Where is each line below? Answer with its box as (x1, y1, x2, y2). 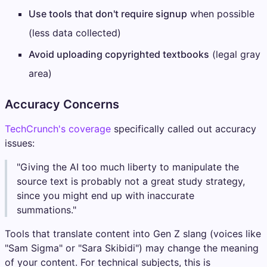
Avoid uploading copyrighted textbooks (29, 48, 209, 60)
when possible (187, 7, 254, 20)
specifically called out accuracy (111, 122, 256, 135)
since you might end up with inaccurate (17, 189, 194, 201)
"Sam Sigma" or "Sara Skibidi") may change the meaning (5, 241, 259, 254)
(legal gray (209, 48, 260, 60)
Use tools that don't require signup (29, 7, 187, 20)
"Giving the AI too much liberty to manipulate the (17, 160, 239, 173)
